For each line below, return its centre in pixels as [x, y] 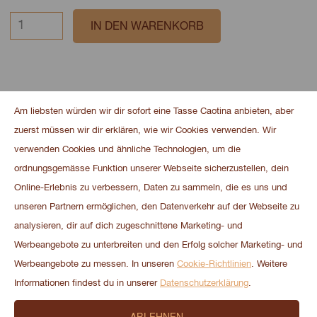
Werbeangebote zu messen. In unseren [96, 264]
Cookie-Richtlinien [214, 264]
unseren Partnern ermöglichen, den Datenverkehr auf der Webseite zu [157, 207]
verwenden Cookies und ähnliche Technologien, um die [127, 150]
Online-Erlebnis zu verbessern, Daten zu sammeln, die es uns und [151, 188]
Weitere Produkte [60, 127]
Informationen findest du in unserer [87, 283]
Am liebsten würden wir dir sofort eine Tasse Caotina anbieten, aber [154, 111]
